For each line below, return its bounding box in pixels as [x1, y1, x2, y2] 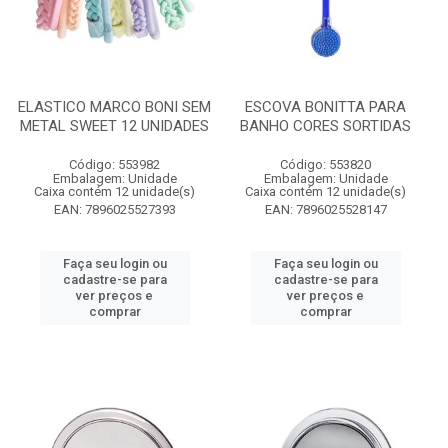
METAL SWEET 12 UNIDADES [20, 117, 209, 135]
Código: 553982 [69, 157, 160, 172]
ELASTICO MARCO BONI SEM [18, 98, 211, 116]
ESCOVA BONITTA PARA [245, 98, 406, 116]
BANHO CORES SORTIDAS [240, 117, 411, 135]
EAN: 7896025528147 [264, 202, 387, 217]
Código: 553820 [280, 157, 371, 172]
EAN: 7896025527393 [53, 202, 176, 217]
